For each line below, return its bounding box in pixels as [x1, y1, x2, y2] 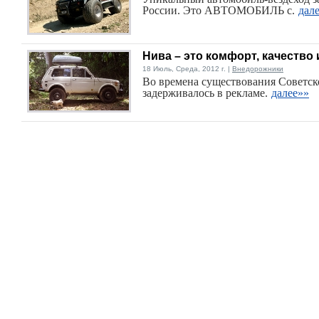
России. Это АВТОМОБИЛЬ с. [142, 4, 295, 16]
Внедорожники [232, 65, 283, 73]
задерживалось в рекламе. [142, 87, 268, 99]
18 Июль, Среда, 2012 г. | [142, 65, 232, 73]
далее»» [271, 87, 309, 99]
